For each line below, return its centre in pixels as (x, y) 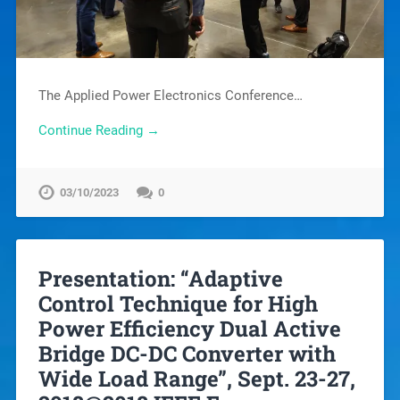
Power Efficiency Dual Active (189, 329)
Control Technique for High (178, 304)
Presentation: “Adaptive (160, 279)
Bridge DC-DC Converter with (187, 354)
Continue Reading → (99, 130)
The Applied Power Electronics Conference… (170, 95)
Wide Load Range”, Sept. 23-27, (196, 379)
